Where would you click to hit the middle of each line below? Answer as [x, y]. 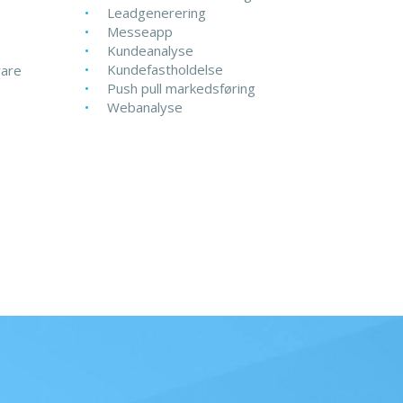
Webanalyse [144, 107]
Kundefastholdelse [165, 69]
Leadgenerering [156, 13]
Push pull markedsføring [181, 88]
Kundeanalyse [150, 50]
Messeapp [139, 31]
